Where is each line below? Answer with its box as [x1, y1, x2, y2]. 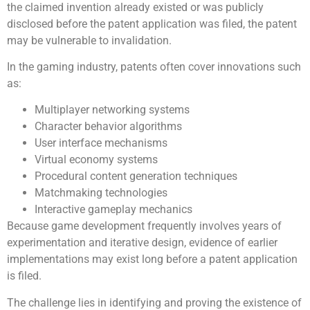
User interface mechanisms [35, 136, 167, 150]
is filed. [7, 269, 42, 283]
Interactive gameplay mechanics [35, 203, 192, 217]
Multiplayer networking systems [35, 103, 190, 117]
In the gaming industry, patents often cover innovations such [7, 60, 301, 73]
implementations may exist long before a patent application [7, 253, 298, 266]
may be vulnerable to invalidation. [7, 33, 172, 47]
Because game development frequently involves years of [7, 219, 282, 233]
